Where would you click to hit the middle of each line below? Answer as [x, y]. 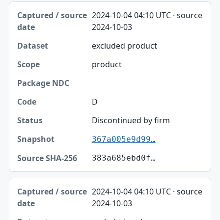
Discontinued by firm [131, 121]
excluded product [124, 46]
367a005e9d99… [124, 139]
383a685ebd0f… [124, 158]
